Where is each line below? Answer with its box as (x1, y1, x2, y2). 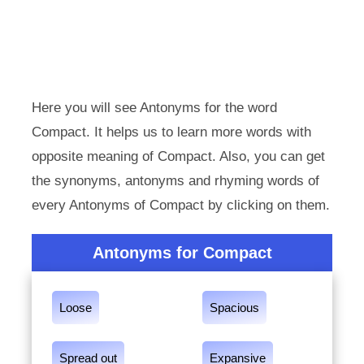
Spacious (210, 301, 259, 314)
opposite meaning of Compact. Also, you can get (31, 149, 325, 164)
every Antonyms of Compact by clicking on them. (31, 197, 330, 213)
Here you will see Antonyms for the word (31, 100, 277, 115)
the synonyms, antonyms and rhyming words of (31, 173, 319, 188)
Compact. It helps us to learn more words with (31, 124, 311, 140)
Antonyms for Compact (92, 244, 272, 262)
